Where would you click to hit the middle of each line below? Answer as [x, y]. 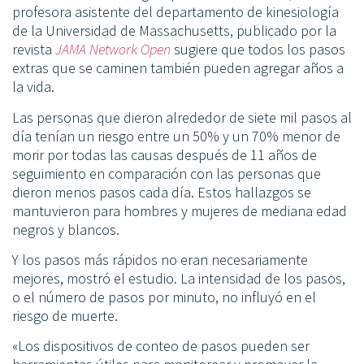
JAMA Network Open [113, 50]
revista [34, 50]
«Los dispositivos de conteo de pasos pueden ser [161, 346]
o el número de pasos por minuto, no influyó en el [164, 297]
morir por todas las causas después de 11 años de [165, 154]
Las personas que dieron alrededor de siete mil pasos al [182, 117]
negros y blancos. [66, 229]
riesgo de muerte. [65, 316]
